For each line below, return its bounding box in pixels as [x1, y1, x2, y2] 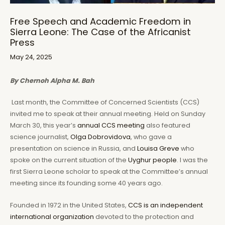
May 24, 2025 [10, 53, 52, 62]
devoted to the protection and [94, 212, 194, 221]
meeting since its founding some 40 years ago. [10, 179, 163, 188]
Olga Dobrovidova [70, 133, 131, 142]
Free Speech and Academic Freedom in [10, 15, 191, 28]
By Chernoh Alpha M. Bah [10, 76, 94, 85]
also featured [145, 121, 190, 130]
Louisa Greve [137, 144, 179, 153]
